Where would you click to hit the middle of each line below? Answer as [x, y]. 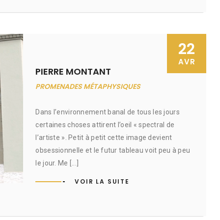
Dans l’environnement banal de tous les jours [108, 112]
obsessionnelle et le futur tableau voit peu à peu [113, 150]
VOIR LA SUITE [102, 181]
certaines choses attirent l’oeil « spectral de [105, 125]
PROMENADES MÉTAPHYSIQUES [88, 86]
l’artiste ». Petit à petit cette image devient [104, 137]
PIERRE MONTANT [73, 71]
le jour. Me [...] [57, 163]
